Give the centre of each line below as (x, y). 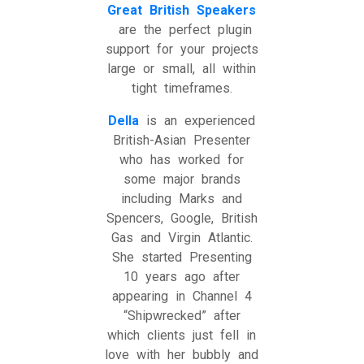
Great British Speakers (182, 10)
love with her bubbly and (182, 354)
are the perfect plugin (182, 29)
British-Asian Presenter (182, 140)
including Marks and (182, 198)
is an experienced (197, 120)
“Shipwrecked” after (182, 315)
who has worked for (182, 159)
